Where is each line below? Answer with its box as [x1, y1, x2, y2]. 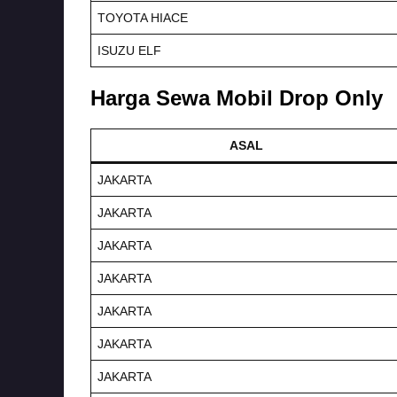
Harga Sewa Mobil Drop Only [90, 85, 383, 110]
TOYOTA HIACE [97, 10, 188, 25]
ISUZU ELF [97, 43, 161, 58]
